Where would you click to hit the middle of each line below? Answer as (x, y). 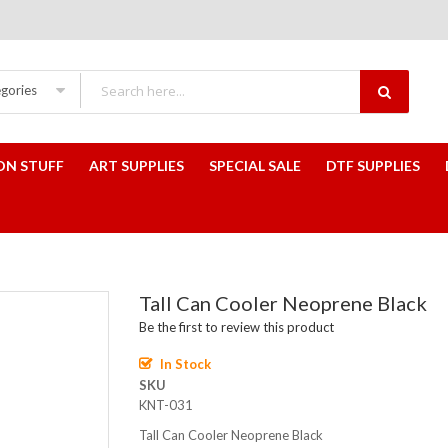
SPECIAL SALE (255, 165)
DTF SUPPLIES (373, 165)
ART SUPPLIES (136, 165)
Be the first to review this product (236, 327)
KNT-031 (166, 405)
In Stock (185, 364)
